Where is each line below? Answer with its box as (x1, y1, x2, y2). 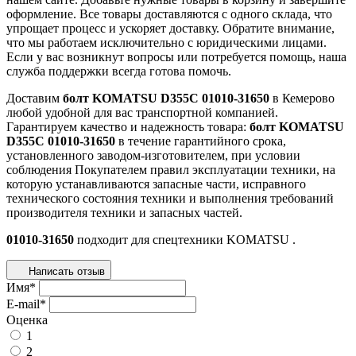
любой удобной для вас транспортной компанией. (6, 105, 278, 119)
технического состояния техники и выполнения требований (6, 191, 334, 205)
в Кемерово (273, 91, 335, 105)
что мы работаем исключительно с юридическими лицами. (6, 35, 327, 49)
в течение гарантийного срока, (115, 133, 286, 148)
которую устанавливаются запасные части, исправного (6, 176, 306, 191)
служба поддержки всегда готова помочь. (6, 64, 231, 78)
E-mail (6, 296, 40, 311)
